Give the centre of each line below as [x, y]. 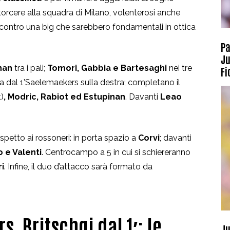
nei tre [180, 68]
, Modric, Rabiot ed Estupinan [64, 97]
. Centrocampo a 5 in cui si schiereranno [116, 152]
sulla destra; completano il [129, 82]
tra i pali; [30, 68]
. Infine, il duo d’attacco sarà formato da [78, 166]
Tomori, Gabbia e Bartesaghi [108, 68]
